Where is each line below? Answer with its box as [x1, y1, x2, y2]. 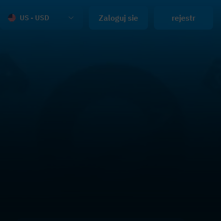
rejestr [172, 13, 195, 23]
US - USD [20, 13, 49, 22]
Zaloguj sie [99, 13, 138, 23]
